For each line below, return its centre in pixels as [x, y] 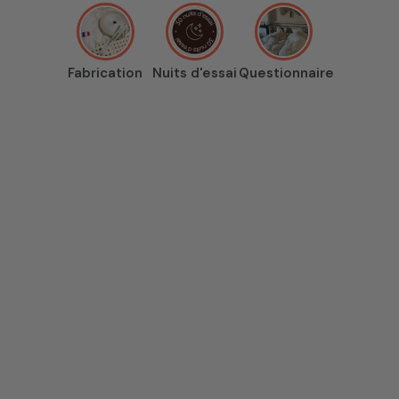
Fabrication [105, 73]
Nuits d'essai [194, 73]
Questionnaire [286, 73]
